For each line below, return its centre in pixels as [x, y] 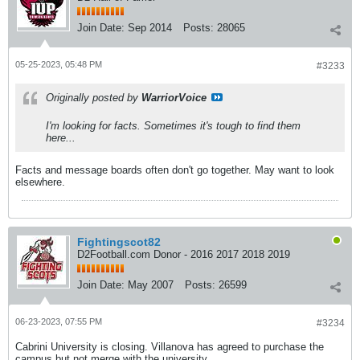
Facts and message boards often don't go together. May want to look [175, 170]
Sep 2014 [150, 28]
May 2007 [151, 285]
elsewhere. [40, 182]
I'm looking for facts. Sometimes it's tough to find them [173, 126]
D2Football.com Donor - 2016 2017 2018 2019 [184, 254]
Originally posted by [94, 98]
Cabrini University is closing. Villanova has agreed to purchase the [170, 347]
